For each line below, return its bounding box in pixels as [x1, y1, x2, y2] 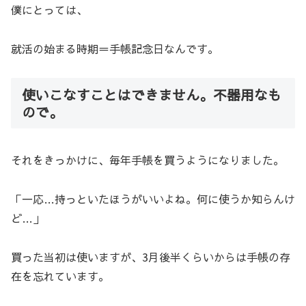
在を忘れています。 [11, 268, 109, 283]
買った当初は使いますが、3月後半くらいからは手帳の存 [11, 249, 290, 264]
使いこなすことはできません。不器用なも [22, 85, 281, 104]
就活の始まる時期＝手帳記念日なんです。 [11, 40, 219, 56]
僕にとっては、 [11, 1, 87, 17]
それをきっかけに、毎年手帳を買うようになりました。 [11, 152, 284, 167]
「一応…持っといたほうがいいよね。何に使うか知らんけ [11, 191, 295, 206]
